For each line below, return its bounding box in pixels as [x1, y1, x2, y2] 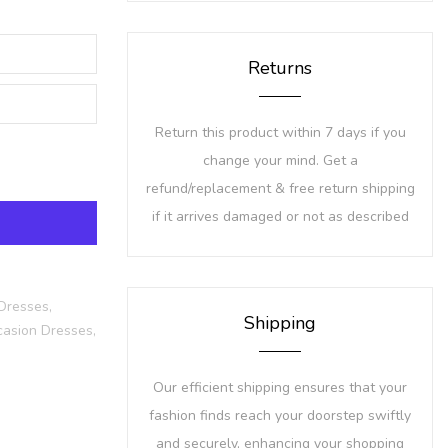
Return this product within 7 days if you [154, 123, 406, 143]
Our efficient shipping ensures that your [153, 378, 407, 398]
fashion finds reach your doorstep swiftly [149, 406, 411, 426]
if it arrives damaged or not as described [151, 207, 409, 227]
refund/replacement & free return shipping [145, 179, 415, 199]
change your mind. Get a [202, 151, 358, 171]
